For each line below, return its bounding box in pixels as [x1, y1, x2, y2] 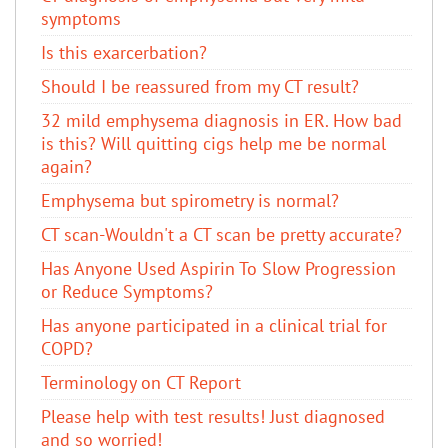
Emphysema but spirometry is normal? [41, 188, 339, 212]
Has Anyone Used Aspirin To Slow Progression [41, 256, 396, 280]
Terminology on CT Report [41, 370, 241, 394]
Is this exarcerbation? [41, 40, 207, 64]
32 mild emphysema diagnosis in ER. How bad [41, 108, 402, 132]
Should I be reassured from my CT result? [41, 74, 359, 98]
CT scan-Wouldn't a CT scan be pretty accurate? [41, 222, 402, 246]
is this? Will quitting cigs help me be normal [41, 131, 386, 155]
